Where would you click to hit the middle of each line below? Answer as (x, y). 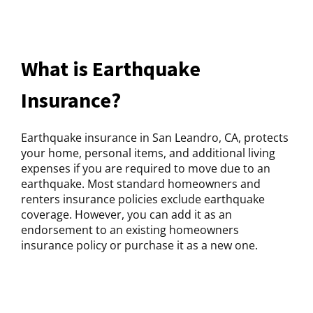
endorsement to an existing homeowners (130, 230)
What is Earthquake (111, 69)
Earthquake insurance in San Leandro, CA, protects (155, 138)
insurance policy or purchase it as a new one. (139, 246)
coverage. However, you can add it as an (126, 215)
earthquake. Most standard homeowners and (141, 184)
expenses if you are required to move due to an (146, 169)
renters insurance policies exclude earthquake (143, 199)
